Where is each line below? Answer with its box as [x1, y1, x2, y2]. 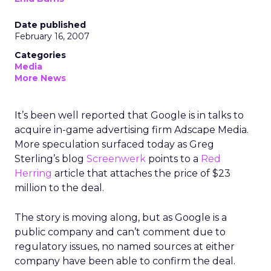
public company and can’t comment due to [15, 226, 226, 238]
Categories [15, 50, 66, 60]
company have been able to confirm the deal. [15, 255, 235, 267]
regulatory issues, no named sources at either [15, 241, 235, 252]
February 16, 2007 [15, 31, 90, 42]
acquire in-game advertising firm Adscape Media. [15, 124, 249, 135]
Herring [15, 168, 52, 179]
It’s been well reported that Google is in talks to [15, 109, 244, 121]
